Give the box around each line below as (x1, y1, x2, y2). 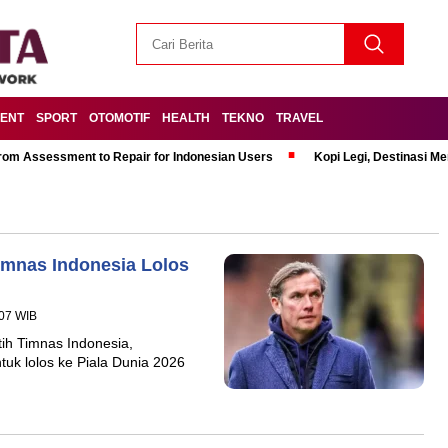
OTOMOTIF (89, 111, 150, 125)
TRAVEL (276, 111, 323, 125)
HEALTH (162, 111, 210, 125)
